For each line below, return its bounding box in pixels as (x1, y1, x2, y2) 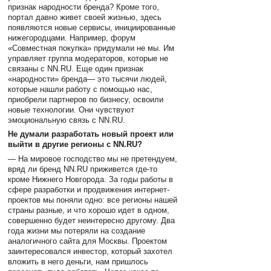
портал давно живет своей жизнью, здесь (8, 12, 162, 22)
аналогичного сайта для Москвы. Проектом (8, 236, 168, 246)
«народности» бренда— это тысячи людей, (8, 74, 168, 83)
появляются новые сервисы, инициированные (8, 22, 176, 32)
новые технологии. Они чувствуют (8, 105, 135, 114)
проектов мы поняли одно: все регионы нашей (8, 195, 178, 204)
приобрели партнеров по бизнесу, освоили (8, 94, 164, 104)
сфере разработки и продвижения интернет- (8, 184, 170, 194)
